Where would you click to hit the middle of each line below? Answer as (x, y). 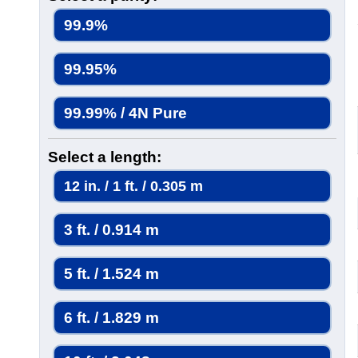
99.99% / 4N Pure (125, 113)
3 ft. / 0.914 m (111, 230)
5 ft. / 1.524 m (111, 274)
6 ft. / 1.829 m (111, 318)
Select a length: (105, 157)
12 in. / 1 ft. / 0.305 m (133, 186)
